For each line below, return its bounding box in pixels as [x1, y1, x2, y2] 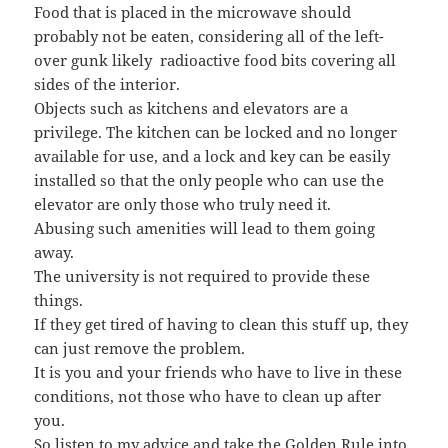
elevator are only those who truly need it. [34, 193, 332, 214]
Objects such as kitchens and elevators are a [34, 97, 349, 118]
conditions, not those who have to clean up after [34, 385, 382, 406]
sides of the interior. [34, 73, 181, 94]
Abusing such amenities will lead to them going [34, 217, 376, 238]
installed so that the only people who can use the [34, 169, 385, 190]
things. [34, 289, 84, 310]
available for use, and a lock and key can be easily [34, 145, 391, 166]
